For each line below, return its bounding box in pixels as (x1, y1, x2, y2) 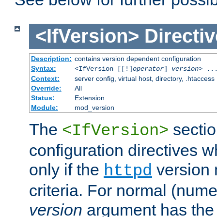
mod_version (74, 103, 114, 111)
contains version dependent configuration (74, 54, 201, 62)
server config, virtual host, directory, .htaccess (74, 74, 215, 82)
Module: (31, 103, 58, 111)
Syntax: (31, 64, 56, 72)
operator (132, 64, 164, 73)
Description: (31, 54, 72, 62)
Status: (31, 93, 55, 102)
